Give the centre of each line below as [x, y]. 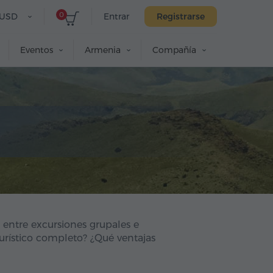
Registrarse [181, 16]
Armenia [103, 50]
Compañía [174, 50]
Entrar [116, 16]
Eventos [37, 50]
